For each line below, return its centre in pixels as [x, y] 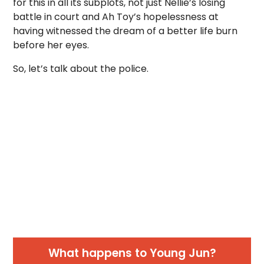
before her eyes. [51, 45]
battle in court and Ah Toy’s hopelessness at [116, 17]
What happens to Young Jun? [132, 253]
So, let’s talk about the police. [81, 69]
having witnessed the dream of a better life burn [126, 31]
